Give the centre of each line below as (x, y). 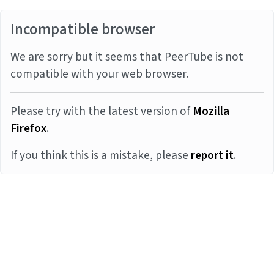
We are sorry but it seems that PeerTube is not (127, 57)
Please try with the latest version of (102, 111)
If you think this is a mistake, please (101, 155)
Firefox (28, 128)
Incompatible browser (83, 29)
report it (212, 155)
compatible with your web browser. (99, 74)
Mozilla (211, 111)
